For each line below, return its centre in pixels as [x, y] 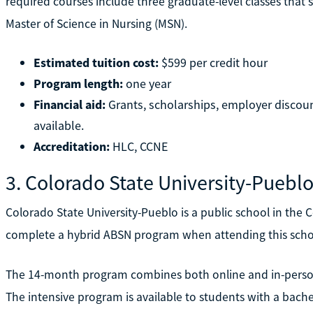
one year [147, 83]
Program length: [78, 83]
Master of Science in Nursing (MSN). [96, 23]
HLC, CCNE [138, 146]
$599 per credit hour [213, 62]
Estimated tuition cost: [96, 62]
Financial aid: [69, 104]
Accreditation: [71, 146]
